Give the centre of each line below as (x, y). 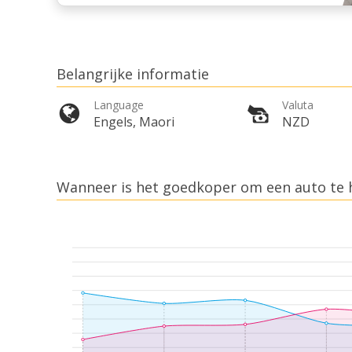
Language (119, 105)
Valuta (298, 105)
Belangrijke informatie (133, 74)
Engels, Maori (134, 122)
